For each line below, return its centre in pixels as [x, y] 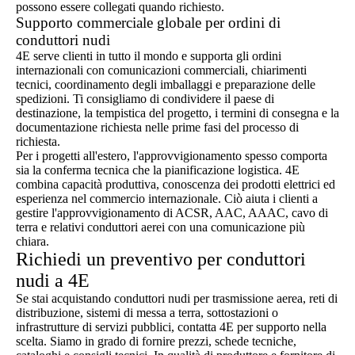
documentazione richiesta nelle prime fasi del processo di [157, 127]
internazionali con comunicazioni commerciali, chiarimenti [161, 70]
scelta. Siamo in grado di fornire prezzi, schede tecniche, [156, 341]
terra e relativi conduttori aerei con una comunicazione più [160, 227]
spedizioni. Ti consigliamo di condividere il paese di [145, 99]
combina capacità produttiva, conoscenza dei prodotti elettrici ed [176, 184]
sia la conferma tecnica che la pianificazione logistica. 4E [158, 170]
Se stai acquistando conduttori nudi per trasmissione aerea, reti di [177, 298]
